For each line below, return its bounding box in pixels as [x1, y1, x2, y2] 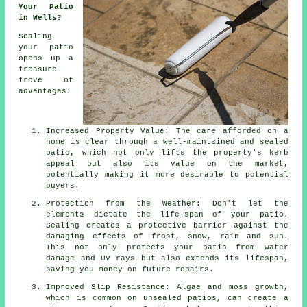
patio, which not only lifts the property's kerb [46, 149, 288, 158]
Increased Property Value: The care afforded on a [46, 127, 288, 136]
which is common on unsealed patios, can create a [46, 294, 288, 303]
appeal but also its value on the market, [46, 160, 288, 169]
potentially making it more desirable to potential [46, 171, 288, 180]
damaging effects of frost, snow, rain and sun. [46, 232, 288, 241]
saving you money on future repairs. [46, 265, 214, 274]
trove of [19, 76, 73, 85]
